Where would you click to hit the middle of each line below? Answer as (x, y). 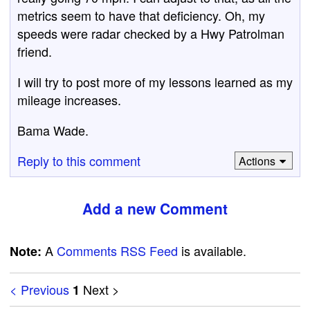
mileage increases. (69, 100)
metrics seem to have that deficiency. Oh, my (141, 15)
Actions (257, 161)
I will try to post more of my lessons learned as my (155, 82)
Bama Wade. (53, 130)
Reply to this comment (79, 161)
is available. (212, 250)
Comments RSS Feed (117, 250)
